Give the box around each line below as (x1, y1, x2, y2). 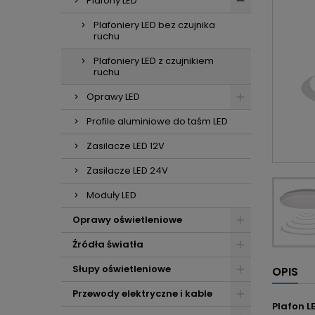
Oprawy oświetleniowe (72, 213, 182, 226)
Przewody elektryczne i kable (72, 287, 212, 300)
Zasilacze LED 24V (86, 164, 168, 177)
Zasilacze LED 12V (86, 139, 165, 153)
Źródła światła (72, 238, 143, 251)
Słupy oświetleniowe (72, 262, 171, 276)
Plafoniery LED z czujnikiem (94, 54, 214, 67)
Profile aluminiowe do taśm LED (86, 115, 228, 128)
